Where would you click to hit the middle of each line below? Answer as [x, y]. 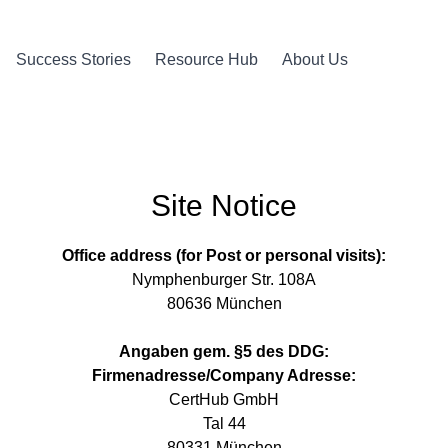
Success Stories [73, 59]
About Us [315, 59]
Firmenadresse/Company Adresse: [224, 375]
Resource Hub [206, 59]
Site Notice [224, 205]
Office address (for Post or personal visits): [224, 255]
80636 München [224, 303]
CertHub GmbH [224, 399]
